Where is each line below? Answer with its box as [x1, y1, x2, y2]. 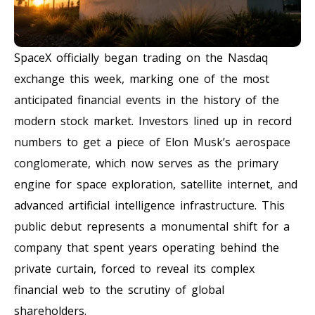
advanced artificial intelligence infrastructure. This [14, 197, 285, 213]
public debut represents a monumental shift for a [14, 218, 290, 234]
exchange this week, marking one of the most [14, 70, 269, 86]
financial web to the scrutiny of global [14, 281, 224, 297]
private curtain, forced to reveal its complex [14, 260, 255, 276]
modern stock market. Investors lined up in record [14, 112, 292, 129]
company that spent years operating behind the [14, 239, 279, 255]
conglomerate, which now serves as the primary [14, 155, 278, 171]
